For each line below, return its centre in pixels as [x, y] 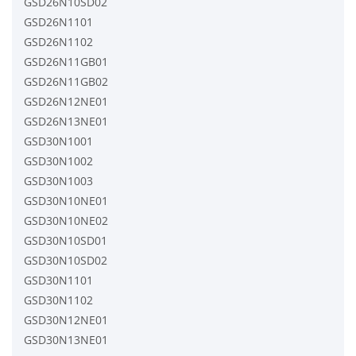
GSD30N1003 [58, 180]
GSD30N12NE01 [66, 319]
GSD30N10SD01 [66, 240]
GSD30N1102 [58, 300]
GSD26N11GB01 [66, 61]
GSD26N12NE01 [66, 101]
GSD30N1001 [58, 141]
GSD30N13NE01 [66, 339]
